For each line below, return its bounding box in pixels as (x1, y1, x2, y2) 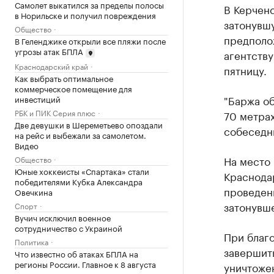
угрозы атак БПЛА (15, 45, 83, 57)
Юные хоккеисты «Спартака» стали (15, 164, 149, 177)
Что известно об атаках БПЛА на (15, 246, 138, 259)
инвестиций (15, 92, 61, 105)
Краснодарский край (15, 59, 88, 72)
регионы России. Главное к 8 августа (15, 257, 156, 270)
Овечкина (15, 185, 53, 198)
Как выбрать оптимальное (15, 71, 113, 84)
